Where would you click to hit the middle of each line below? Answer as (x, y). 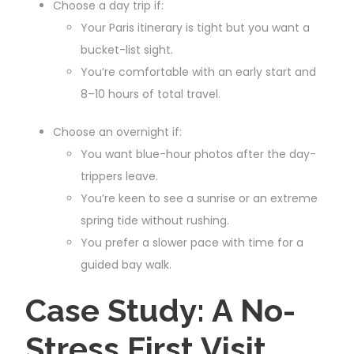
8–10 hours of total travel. (151, 94)
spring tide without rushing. (155, 220)
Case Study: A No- (160, 310)
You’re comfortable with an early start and (198, 72)
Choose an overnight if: (117, 132)
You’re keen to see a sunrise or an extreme (199, 198)
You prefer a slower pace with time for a (192, 242)
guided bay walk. (126, 264)
